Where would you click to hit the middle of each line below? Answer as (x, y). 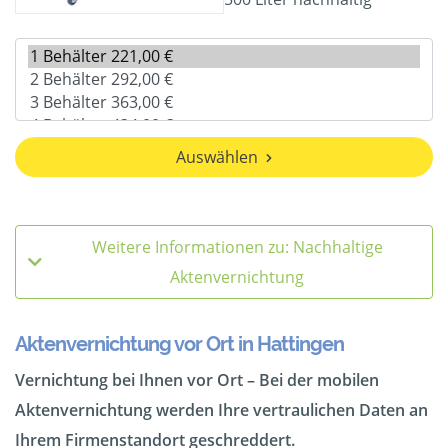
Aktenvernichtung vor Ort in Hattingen (179, 344)
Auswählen (217, 157)
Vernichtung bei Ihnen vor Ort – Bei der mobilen (197, 380)
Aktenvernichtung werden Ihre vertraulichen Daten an (221, 410)
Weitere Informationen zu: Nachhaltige (237, 247)
